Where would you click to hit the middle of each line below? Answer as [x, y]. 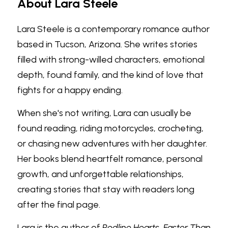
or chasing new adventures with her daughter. [112, 144]
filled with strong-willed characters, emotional [111, 60]
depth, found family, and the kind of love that [110, 75]
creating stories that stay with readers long [106, 189]
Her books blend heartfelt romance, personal [110, 159]
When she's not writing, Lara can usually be [104, 113]
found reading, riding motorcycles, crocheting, [110, 128]
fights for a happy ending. [70, 90]
